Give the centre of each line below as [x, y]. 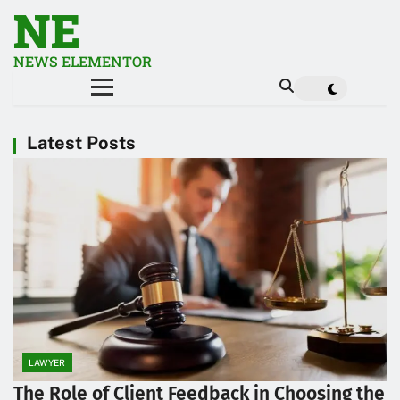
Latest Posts [81, 142]
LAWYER [47, 363]
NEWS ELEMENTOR [83, 61]
